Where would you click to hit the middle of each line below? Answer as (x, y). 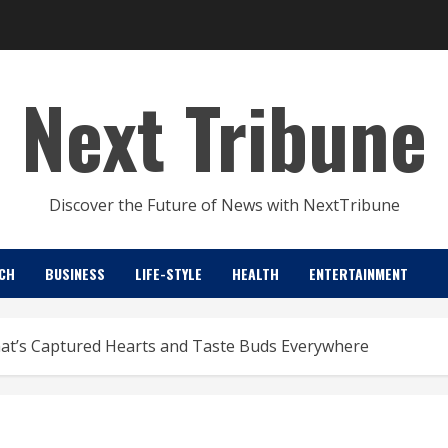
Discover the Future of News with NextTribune (224, 205)
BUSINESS (75, 273)
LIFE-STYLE (168, 273)
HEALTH (255, 273)
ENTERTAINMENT (358, 273)
